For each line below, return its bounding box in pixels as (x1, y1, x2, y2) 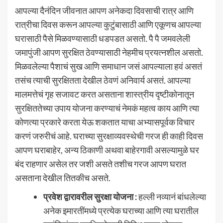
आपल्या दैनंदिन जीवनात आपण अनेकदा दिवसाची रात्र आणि (15, 4, 194, 16)
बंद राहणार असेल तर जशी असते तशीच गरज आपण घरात (15, 158, 186, 169)
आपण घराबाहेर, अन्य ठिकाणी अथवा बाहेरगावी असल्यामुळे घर (15, 144, 199, 155)
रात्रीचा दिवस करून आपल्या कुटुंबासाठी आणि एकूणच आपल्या (15, 18, 201, 30)
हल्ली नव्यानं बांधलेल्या (138, 191, 206, 202)
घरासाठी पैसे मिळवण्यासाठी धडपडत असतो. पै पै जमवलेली (15, 32, 190, 44)
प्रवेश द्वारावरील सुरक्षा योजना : (43, 191, 138, 202)
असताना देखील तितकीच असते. (15, 172, 113, 183)
